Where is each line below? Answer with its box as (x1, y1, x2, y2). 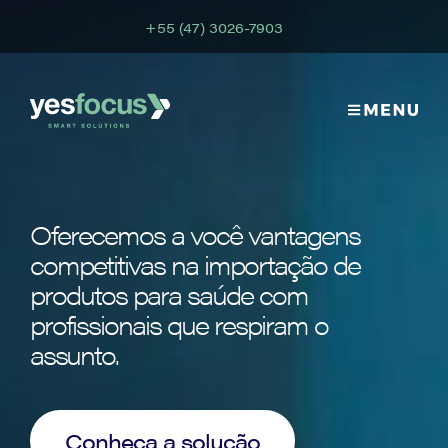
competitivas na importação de (30, 245, 360, 283)
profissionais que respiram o (30, 305, 328, 343)
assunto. (30, 335, 118, 373)
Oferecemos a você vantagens (30, 215, 360, 253)
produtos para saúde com (30, 275, 308, 313)
